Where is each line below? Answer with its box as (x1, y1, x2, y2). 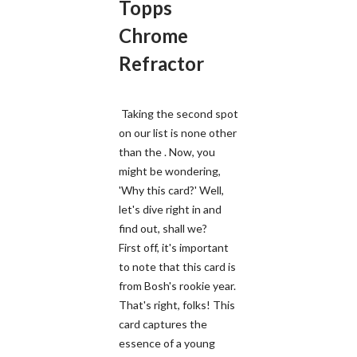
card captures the (119, 316, 207, 331)
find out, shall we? (119, 221, 207, 235)
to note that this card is (119, 259, 236, 273)
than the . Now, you (119, 144, 215, 159)
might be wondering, (119, 163, 221, 178)
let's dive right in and (119, 202, 222, 216)
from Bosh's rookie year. (119, 278, 236, 292)
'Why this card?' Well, (119, 182, 224, 197)
